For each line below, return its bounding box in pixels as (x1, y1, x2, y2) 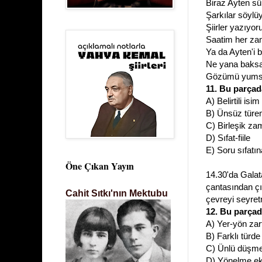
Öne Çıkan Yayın (65, 159, 134, 173)
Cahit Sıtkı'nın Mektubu (65, 188, 168, 199)
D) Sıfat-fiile (206, 133, 250, 143)
